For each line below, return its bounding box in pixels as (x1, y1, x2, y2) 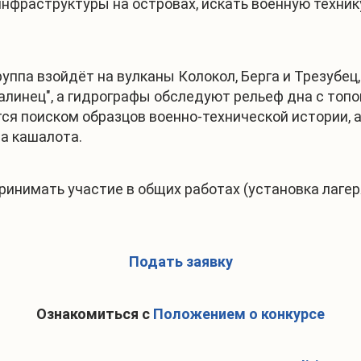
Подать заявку (128, 253, 233, 271)
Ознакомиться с (36, 305, 153, 323)
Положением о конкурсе (153, 305, 325, 323)
